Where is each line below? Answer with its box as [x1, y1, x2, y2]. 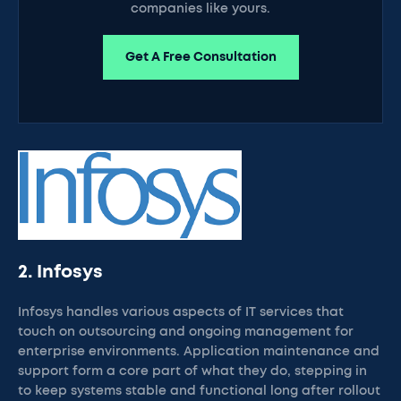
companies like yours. [131, 3, 270, 15]
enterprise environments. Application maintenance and [18, 346, 380, 358]
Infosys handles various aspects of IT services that [18, 306, 344, 319]
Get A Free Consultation [124, 51, 277, 64]
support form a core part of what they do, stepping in [18, 365, 367, 378]
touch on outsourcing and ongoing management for [18, 326, 354, 338]
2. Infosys [18, 263, 103, 281]
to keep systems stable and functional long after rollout [18, 385, 380, 397]
